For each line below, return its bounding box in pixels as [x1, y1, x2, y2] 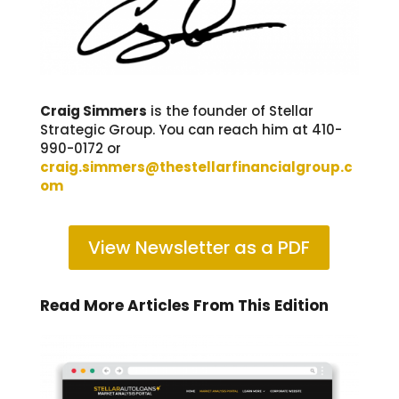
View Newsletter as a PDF [88, 234, 311, 260]
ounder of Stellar [197, 101, 313, 120]
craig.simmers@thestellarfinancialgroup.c [39, 157, 353, 176]
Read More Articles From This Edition [39, 294, 329, 316]
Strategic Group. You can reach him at [39, 119, 308, 139]
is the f [146, 101, 198, 120]
